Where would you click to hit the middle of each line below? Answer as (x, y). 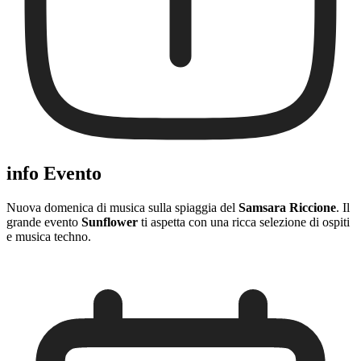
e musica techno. (49, 236)
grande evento (44, 222)
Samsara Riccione (287, 207)
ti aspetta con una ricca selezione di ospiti (244, 222)
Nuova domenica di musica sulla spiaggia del (122, 207)
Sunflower (110, 222)
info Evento (54, 174)
